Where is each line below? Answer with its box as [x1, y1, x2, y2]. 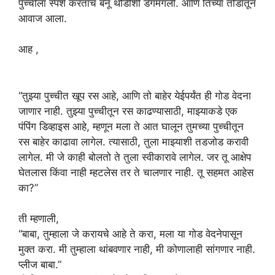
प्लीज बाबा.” [18, 258, 61, 271]
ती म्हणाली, [18, 212, 59, 225]
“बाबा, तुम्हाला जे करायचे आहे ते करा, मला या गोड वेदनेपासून [18, 228, 242, 240]
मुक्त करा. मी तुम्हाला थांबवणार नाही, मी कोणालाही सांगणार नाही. [18, 243, 255, 255]
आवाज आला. [18, 12, 67, 25]
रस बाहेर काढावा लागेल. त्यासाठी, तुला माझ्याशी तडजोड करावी [18, 135, 249, 148]
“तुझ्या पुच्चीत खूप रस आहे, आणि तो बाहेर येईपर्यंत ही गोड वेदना [18, 89, 251, 102]
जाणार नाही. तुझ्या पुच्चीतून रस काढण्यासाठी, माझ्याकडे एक [18, 104, 238, 117]
